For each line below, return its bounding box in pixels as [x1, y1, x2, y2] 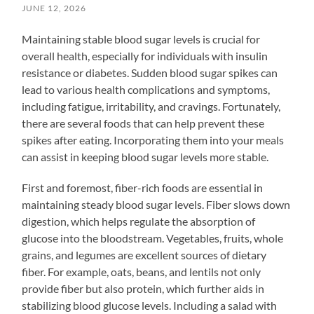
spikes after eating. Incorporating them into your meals [22, 132, 285, 146]
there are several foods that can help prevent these [22, 116, 265, 130]
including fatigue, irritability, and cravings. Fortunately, [22, 99, 281, 113]
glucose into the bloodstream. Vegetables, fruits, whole [22, 231, 284, 245]
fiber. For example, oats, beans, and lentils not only [22, 264, 261, 278]
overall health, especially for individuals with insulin [22, 48, 268, 62]
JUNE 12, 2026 [22, 2, 87, 13]
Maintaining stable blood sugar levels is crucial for [22, 32, 261, 46]
